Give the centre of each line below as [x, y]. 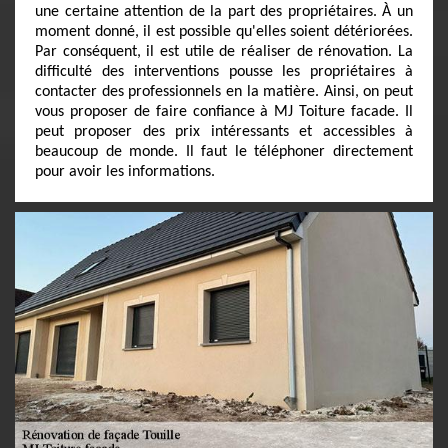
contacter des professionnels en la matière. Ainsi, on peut [224, 92]
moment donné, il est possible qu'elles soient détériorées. [224, 32]
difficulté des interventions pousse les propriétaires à [224, 72]
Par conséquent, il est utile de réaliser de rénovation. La [224, 52]
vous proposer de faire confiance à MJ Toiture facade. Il [224, 112]
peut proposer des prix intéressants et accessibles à [224, 132]
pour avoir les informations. [125, 172]
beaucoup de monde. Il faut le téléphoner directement [224, 152]
